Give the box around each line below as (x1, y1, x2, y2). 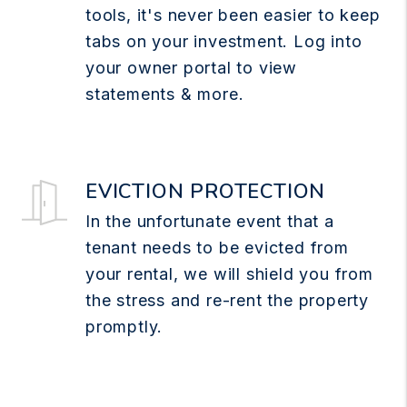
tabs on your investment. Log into (85, 31, 362, 51)
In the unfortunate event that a (85, 211, 334, 231)
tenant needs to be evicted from (85, 237, 349, 257)
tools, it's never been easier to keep (85, 5, 381, 25)
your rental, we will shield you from (85, 263, 373, 283)
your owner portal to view (85, 57, 298, 77)
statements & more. (85, 84, 244, 104)
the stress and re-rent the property (85, 290, 369, 310)
